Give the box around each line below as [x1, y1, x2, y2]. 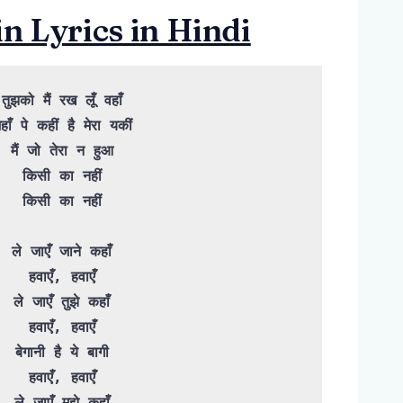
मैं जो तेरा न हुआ [10, 142, 113, 160]
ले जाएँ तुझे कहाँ [13, 293, 110, 311]
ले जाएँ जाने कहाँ [12, 243, 112, 261]
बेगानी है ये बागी [14, 344, 109, 362]
